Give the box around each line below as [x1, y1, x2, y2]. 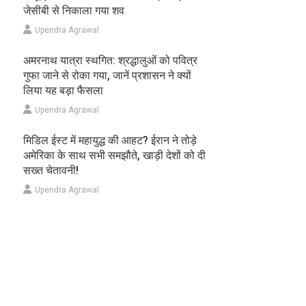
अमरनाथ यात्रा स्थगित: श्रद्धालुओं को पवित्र [23, 54, 198, 68]
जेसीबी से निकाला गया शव [23, 4, 125, 18]
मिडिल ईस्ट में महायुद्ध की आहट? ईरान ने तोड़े [23, 134, 197, 148]
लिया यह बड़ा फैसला [23, 84, 104, 98]
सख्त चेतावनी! [23, 164, 79, 178]
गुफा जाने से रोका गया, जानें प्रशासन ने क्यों [23, 69, 192, 83]
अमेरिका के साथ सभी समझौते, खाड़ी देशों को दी [23, 149, 206, 163]
